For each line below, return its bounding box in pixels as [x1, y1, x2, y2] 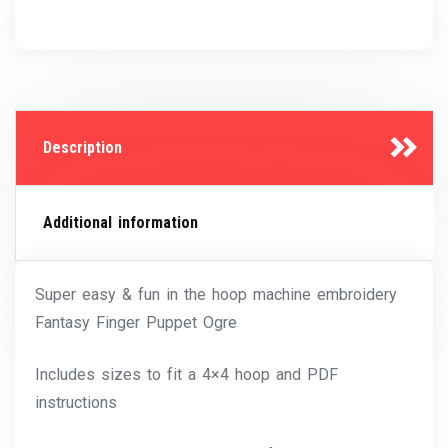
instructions [35, 393, 117, 413]
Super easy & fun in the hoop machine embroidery [35, 285, 397, 305]
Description [43, 138, 122, 158]
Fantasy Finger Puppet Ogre [35, 313, 237, 333]
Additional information [43, 213, 198, 233]
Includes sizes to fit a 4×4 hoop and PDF [35, 365, 338, 385]
